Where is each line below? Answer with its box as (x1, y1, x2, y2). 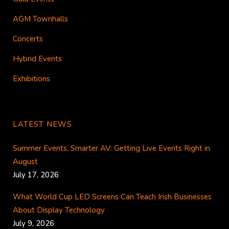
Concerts (13, 34, 43, 44)
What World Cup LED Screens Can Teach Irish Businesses (13, 192, 212, 202)
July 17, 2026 (13, 170, 59, 180)
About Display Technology (13, 205, 105, 216)
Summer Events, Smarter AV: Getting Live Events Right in (13, 143, 210, 154)
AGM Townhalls (13, 14, 68, 25)
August (13, 156, 38, 167)
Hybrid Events (13, 54, 62, 64)
